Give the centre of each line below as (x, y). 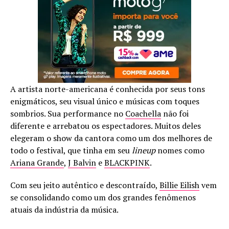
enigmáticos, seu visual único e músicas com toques (105, 101)
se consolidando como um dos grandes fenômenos (103, 197)
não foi (175, 113)
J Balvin (82, 163)
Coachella (143, 113)
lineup (144, 150)
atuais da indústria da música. (64, 210)
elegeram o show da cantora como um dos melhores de (111, 138)
